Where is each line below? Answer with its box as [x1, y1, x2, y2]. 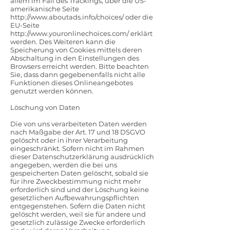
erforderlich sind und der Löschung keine [10, 185, 149, 194]
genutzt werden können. [10, 87, 93, 95]
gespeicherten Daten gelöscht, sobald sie [10, 169, 148, 177]
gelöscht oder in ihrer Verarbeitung [10, 136, 128, 144]
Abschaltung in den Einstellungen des [10, 54, 139, 62]
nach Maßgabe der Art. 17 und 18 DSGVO [10, 128, 145, 136]
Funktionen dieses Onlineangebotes [10, 79, 133, 87]
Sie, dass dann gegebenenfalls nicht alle [10, 70, 145, 79]
